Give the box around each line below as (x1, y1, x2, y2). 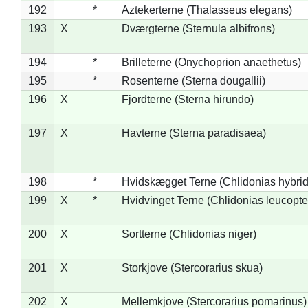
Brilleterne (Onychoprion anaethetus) (121, 56, 301, 68)
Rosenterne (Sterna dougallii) (121, 74, 265, 87)
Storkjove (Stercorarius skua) (121, 261, 263, 274)
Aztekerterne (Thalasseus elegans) (121, 3, 292, 16)
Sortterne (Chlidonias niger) (121, 228, 256, 240)
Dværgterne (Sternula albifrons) (121, 22, 275, 34)
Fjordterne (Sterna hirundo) (121, 93, 254, 105)
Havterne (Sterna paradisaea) (121, 126, 266, 139)
